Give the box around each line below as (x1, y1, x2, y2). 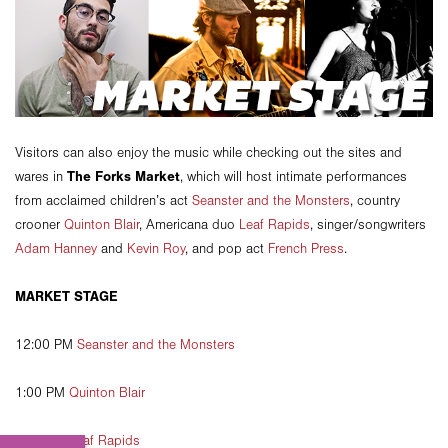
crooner (15, 216, 64, 233)
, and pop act (185, 240, 268, 257)
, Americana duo (139, 216, 239, 233)
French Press (268, 240, 344, 257)
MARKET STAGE (15, 287, 118, 305)
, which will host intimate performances (180, 168, 407, 185)
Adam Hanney (15, 240, 97, 257)
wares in (15, 168, 67, 185)
